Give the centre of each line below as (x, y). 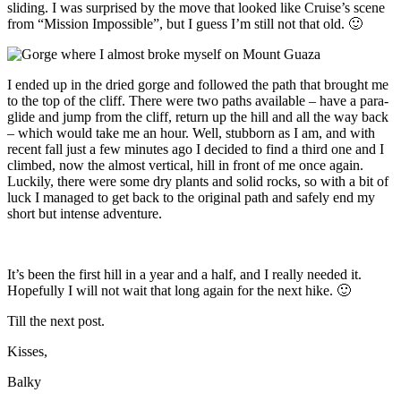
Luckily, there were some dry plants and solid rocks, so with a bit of (198, 181)
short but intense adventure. (85, 213)
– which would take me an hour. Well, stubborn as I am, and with (191, 132)
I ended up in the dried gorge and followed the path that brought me (198, 84)
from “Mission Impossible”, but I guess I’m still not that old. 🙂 (185, 23)
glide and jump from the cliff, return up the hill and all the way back (198, 116)
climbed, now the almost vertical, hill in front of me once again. (185, 165)
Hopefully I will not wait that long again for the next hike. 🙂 (179, 290)
